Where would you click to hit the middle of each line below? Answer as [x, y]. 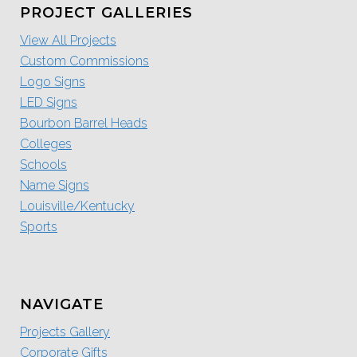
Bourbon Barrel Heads [84, 124]
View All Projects [68, 41]
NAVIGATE [62, 305]
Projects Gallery [65, 332]
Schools [43, 165]
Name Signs [55, 186]
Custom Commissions [84, 61]
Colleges [46, 144]
